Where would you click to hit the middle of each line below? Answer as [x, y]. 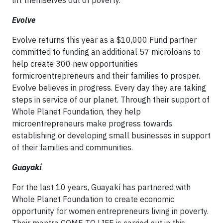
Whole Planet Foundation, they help [76, 111]
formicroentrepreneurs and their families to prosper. [107, 75]
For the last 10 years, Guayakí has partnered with [101, 187]
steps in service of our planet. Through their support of [111, 99]
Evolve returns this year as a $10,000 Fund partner [104, 40]
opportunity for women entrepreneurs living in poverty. [110, 211]
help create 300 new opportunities [75, 63]
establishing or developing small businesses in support [111, 135]
